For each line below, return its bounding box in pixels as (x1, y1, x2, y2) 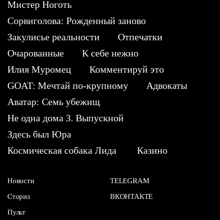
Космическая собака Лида (7, 144, 119, 156)
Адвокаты (146, 80, 187, 91)
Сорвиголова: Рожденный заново (7, 15, 146, 26)
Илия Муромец (7, 63, 71, 75)
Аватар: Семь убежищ (7, 96, 100, 107)
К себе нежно (82, 47, 138, 58)
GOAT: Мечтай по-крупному (7, 80, 128, 91)
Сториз (7, 192, 30, 200)
